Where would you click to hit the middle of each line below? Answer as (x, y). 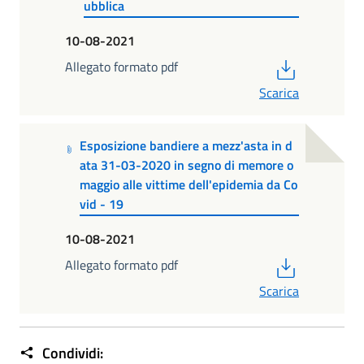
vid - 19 (102, 204)
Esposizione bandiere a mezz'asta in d (186, 145)
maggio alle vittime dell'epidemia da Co (189, 184)
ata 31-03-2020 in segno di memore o (187, 165)
